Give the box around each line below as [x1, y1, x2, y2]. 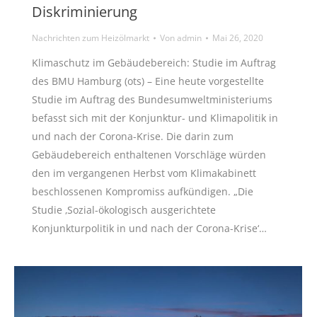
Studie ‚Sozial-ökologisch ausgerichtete [32, 203, 216, 217]
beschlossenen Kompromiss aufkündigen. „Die [32, 185, 253, 199]
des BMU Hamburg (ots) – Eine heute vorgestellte [32, 74, 264, 88]
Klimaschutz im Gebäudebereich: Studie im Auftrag [32, 56, 276, 70]
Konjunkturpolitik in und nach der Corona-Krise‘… [32, 221, 267, 236]
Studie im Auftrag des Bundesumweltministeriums [32, 93, 272, 107]
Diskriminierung [32, 2, 137, 22]
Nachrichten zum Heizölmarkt [32, 32, 149, 45]
